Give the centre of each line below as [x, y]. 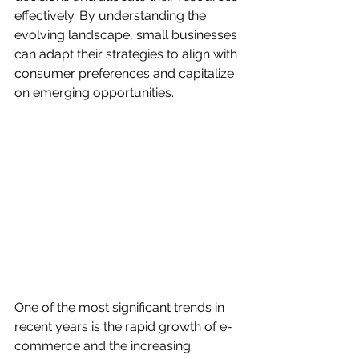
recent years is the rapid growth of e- [123, 326]
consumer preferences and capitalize [126, 74]
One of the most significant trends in [121, 307]
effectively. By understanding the [112, 16]
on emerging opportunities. [94, 93]
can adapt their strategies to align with [127, 54]
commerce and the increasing [104, 345]
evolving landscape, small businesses [127, 35]
